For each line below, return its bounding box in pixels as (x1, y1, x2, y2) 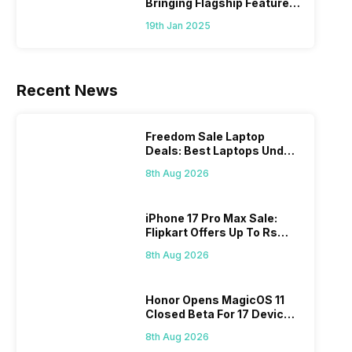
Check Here (145, 321, 212, 335)
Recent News (16, 81, 119, 101)
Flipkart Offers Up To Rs (145, 225, 278, 240)
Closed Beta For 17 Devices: (145, 307, 302, 321)
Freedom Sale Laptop (145, 130, 266, 144)
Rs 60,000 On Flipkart (145, 158, 269, 172)
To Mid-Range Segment (145, 10, 279, 24)
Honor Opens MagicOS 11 (145, 293, 285, 307)
